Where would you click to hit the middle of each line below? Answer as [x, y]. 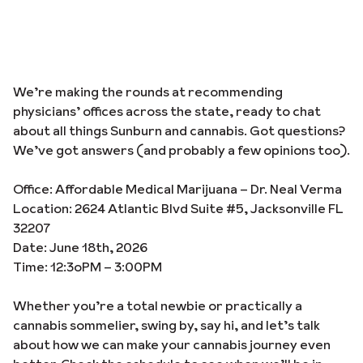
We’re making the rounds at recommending [148, 92]
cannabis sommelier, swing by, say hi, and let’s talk [167, 325]
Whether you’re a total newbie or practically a [158, 305]
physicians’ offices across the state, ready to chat [167, 111]
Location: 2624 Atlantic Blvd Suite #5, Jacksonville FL [178, 208]
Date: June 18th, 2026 [80, 247]
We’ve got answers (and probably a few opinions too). [181, 150]
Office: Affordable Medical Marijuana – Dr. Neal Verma [177, 189]
